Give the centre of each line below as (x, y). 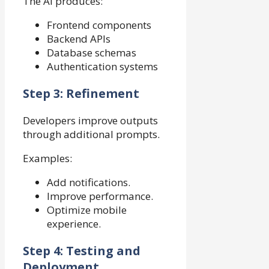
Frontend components (99, 25)
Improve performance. (100, 196)
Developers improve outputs (90, 120)
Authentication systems (102, 66)
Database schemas (92, 52)
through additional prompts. (91, 134)
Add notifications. (89, 182)
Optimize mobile (87, 210)
